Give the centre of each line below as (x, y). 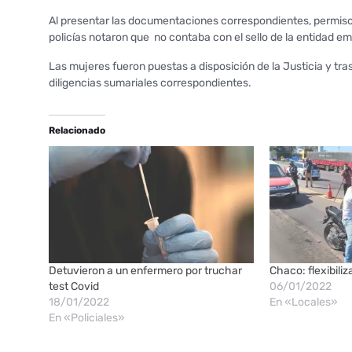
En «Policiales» (87, 318)
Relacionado (77, 130)
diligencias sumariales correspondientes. (150, 82)
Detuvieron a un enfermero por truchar (145, 271)
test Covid (74, 287)
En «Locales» (304, 302)
